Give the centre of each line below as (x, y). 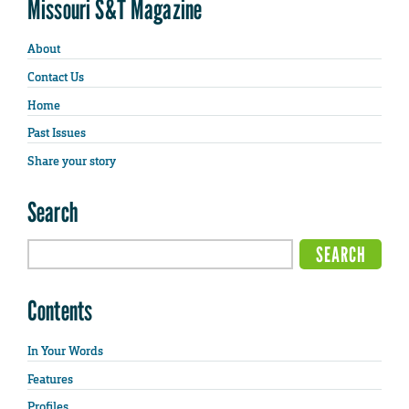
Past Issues (57, 133)
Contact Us (56, 78)
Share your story (72, 162)
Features (50, 379)
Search (52, 212)
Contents (60, 311)
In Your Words (65, 351)
